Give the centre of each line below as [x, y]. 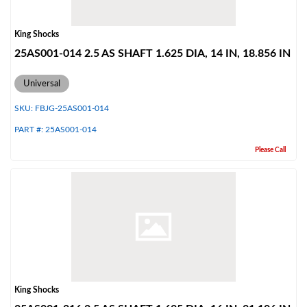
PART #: [30, 130]
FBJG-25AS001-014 [72, 108]
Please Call [270, 150]
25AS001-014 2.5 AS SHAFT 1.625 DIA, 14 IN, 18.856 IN [152, 53]
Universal [42, 83]
